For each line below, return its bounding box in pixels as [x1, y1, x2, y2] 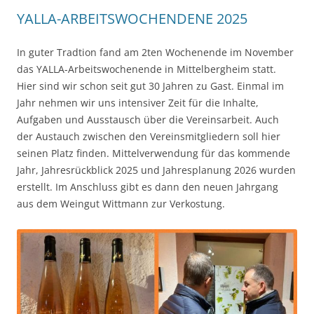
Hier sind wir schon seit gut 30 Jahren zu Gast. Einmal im [17, 79, 284, 93]
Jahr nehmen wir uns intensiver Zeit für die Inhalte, [17, 96, 259, 110]
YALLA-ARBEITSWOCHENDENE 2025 [17, 9, 247, 29]
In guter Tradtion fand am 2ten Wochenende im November [17, 46, 294, 60]
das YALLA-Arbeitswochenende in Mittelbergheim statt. [17, 62, 276, 76]
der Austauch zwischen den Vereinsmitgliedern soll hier [17, 130, 280, 144]
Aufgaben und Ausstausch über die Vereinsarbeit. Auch [17, 113, 279, 127]
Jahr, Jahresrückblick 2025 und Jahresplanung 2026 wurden [17, 163, 296, 177]
